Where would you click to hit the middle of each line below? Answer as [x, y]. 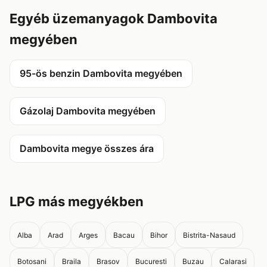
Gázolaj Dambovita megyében [88, 111]
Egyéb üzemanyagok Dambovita [114, 18]
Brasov [108, 261]
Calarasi [233, 261]
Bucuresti [151, 261]
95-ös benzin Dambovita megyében [101, 73]
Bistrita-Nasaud [209, 235]
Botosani [32, 261]
